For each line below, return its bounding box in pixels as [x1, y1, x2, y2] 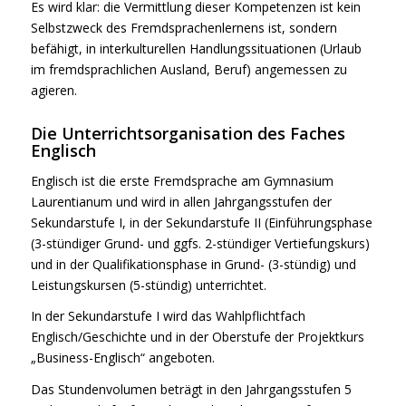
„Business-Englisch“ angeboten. [30, 349, 215, 367]
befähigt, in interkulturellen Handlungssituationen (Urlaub [30, 39, 362, 57]
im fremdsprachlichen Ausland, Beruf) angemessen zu [30, 60, 347, 78]
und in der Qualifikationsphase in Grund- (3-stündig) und [30, 255, 356, 273]
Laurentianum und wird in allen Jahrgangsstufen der [30, 192, 332, 210]
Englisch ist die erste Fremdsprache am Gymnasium [30, 171, 333, 189]
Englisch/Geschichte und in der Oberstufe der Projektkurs [30, 328, 364, 346]
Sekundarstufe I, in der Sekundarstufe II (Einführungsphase [30, 213, 372, 231]
